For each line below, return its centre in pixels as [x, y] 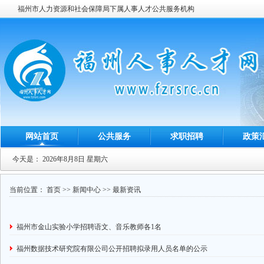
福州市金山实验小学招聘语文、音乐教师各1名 [89, 227]
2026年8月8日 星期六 [75, 159]
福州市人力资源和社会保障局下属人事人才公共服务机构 [106, 9]
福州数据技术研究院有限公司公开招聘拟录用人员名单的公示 [112, 249]
